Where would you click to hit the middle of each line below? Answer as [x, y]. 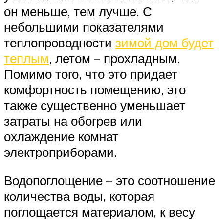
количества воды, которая [79, 196]
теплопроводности [60, 43]
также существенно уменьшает [95, 105]
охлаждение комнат [61, 137]
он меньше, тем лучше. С [78, 11]
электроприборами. [60, 152]
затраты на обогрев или [73, 121]
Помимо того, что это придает [91, 74]
